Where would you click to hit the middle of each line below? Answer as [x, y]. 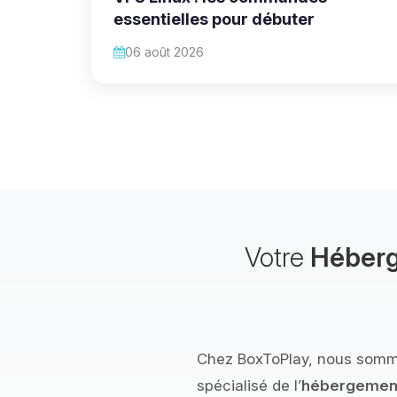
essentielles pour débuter [214, 19]
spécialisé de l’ [249, 385]
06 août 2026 [164, 51]
